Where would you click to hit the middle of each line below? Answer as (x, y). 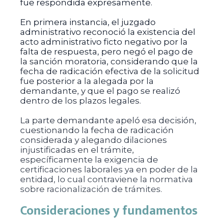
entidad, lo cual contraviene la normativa (106, 179)
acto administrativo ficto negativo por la (104, 42)
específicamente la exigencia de (89, 160)
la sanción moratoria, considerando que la (109, 61)
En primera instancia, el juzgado (88, 22)
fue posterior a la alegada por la (87, 81)
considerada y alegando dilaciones (93, 140)
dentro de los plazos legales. (80, 101)
